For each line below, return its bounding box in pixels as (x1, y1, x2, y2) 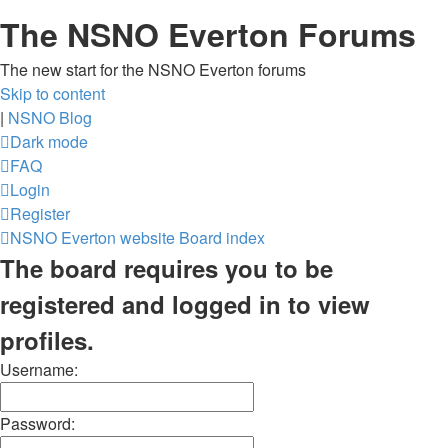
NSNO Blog (8, 106, 92, 129)
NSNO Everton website (10, 226, 175, 249)
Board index (179, 226, 265, 249)
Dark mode (10, 130, 88, 153)
